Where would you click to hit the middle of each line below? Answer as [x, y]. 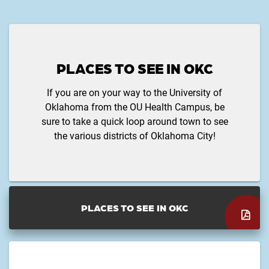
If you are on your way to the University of [134, 92]
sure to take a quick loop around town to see [134, 121]
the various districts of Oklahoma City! [134, 136]
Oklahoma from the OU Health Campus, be [134, 107]
